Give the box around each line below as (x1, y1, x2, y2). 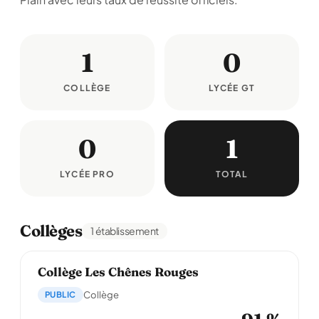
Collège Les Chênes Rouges (38, 264, 199, 279)
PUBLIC (45, 289, 76, 300)
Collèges (20, 221, 83, 241)
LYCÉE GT (208, 83, 256, 93)
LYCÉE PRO (60, 169, 115, 179)
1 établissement (90, 224, 159, 237)
